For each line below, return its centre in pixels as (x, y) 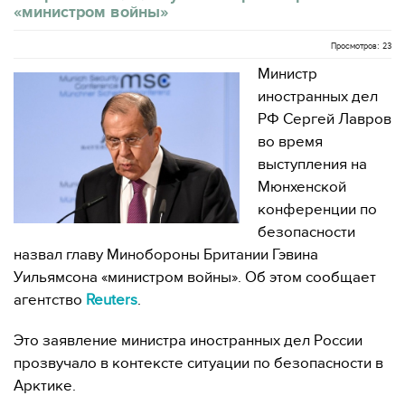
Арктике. (45, 386)
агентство (50, 300)
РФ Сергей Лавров (325, 119)
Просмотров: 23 (361, 46)
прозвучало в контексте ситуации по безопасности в (198, 363)
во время (290, 142)
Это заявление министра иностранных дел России (188, 341)
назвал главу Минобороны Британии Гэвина (166, 255)
